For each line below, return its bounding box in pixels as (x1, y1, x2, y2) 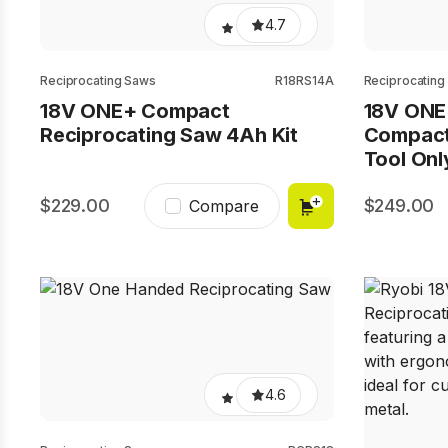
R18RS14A (275, 73, 334, 88)
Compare (188, 196, 259, 216)
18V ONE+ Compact (40, 99, 230, 123)
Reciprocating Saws (40, 73, 156, 88)
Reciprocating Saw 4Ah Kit (40, 123, 299, 147)
